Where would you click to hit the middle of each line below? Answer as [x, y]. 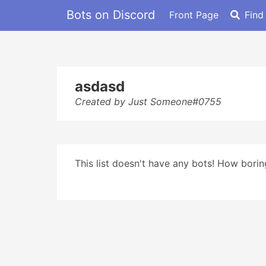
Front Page [194, 15]
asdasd [100, 86]
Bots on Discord [111, 15]
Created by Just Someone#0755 [148, 102]
